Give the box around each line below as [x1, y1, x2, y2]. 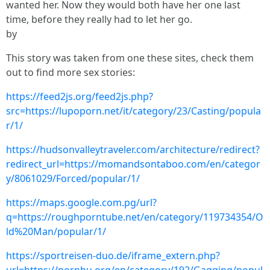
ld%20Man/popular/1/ [6, 225, 106, 238]
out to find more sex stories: [6, 66, 135, 79]
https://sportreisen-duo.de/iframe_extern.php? [6, 249, 220, 262]
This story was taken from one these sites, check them [6, 51, 254, 64]
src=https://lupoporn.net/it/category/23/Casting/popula [6, 104, 261, 118]
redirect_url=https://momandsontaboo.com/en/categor [6, 157, 260, 171]
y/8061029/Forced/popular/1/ [6, 172, 140, 185]
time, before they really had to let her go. [6, 13, 192, 26]
